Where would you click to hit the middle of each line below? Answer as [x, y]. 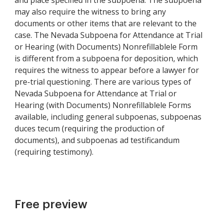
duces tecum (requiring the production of [90, 128]
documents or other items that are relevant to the [106, 23]
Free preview [51, 204]
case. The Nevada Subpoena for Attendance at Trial [109, 35]
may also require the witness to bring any [90, 12]
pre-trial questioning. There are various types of [103, 82]
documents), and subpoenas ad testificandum [97, 140]
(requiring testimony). [54, 152]
